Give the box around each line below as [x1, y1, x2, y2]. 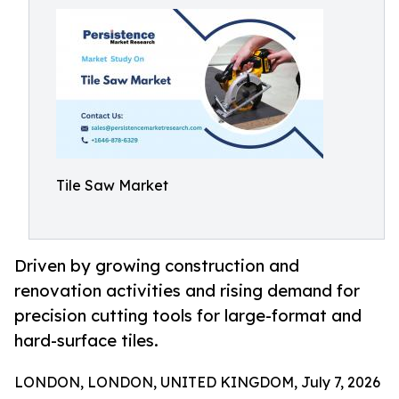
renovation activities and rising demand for [14, 281, 360, 301]
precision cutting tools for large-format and [14, 305, 362, 326]
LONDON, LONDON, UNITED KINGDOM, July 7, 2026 [14, 373, 380, 392]
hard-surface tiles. [14, 330, 159, 351]
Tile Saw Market [56, 176, 168, 194]
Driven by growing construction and [14, 256, 299, 276]
